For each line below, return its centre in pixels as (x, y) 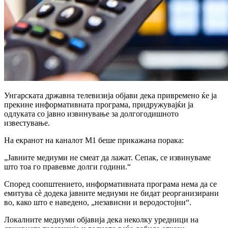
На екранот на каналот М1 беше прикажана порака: (94, 140)
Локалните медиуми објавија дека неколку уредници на (101, 219)
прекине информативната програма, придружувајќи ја (99, 104)
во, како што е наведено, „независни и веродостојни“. (98, 202)
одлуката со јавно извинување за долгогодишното (91, 113)
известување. (27, 123)
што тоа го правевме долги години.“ (67, 166)
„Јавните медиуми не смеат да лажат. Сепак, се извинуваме (107, 157)
